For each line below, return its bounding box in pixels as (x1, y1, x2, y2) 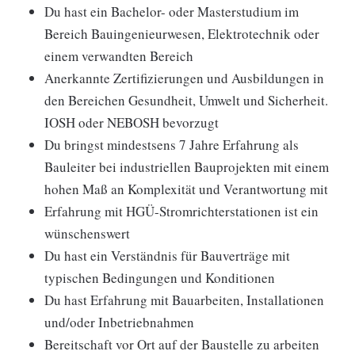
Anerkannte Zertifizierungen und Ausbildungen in (44, 69, 324, 87)
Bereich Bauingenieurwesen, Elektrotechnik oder (44, 25, 319, 43)
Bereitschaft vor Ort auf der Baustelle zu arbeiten (44, 335, 319, 353)
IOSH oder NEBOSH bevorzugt (44, 113, 219, 132)
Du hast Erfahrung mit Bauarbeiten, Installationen (44, 291, 324, 309)
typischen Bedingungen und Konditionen (44, 269, 275, 287)
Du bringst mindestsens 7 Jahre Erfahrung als (44, 136, 299, 154)
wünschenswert (44, 224, 130, 242)
